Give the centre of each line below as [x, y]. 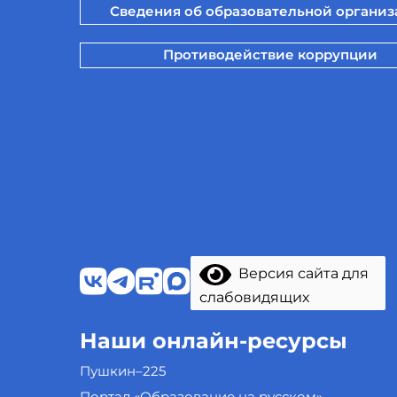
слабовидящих [255, 297]
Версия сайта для [300, 274]
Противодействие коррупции [270, 54]
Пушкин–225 [122, 371]
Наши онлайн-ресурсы [213, 341]
